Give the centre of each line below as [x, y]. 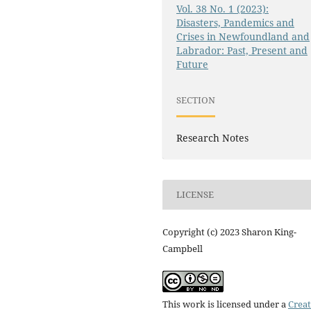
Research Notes [213, 137]
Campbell [183, 248]
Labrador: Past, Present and [242, 50]
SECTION [196, 100]
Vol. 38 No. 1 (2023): [223, 8]
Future [193, 64]
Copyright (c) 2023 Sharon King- [229, 232]
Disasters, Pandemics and [236, 22]
